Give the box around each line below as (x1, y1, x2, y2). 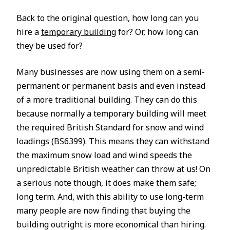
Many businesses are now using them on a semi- (16, 66, 205, 78)
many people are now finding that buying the (16, 205, 190, 216)
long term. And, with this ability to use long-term (16, 191, 204, 202)
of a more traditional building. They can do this (16, 94, 197, 105)
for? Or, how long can (116, 26, 198, 37)
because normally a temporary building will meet (16, 108, 206, 119)
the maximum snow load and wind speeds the (16, 149, 192, 161)
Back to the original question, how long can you (16, 12, 199, 24)
